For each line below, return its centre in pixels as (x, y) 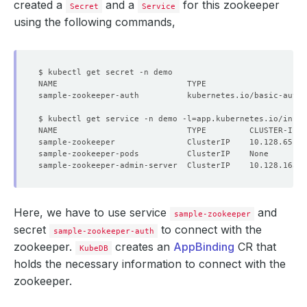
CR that (256, 247)
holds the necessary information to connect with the (150, 264)
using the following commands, (95, 22)
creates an (143, 247)
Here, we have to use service (92, 212)
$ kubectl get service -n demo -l (115, 119)
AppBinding (204, 247)
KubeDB (94, 248)
